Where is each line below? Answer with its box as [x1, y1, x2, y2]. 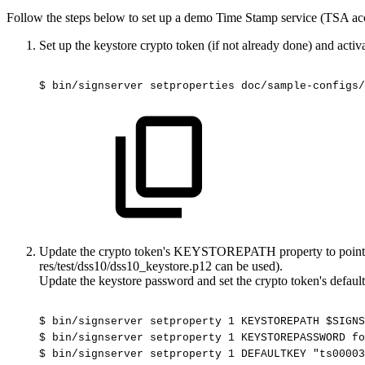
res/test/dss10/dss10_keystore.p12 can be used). [39, 258, 283, 273]
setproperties [150, 80, 235, 93]
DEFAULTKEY [241, 348, 306, 361]
